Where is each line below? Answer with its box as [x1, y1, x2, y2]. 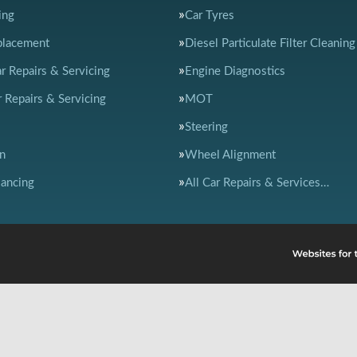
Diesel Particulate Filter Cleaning [185, 37, 355, 49]
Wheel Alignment [185, 149, 276, 161]
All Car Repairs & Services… [185, 177, 329, 189]
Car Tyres [185, 10, 234, 22]
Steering [185, 121, 228, 133]
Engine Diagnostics [185, 65, 285, 77]
